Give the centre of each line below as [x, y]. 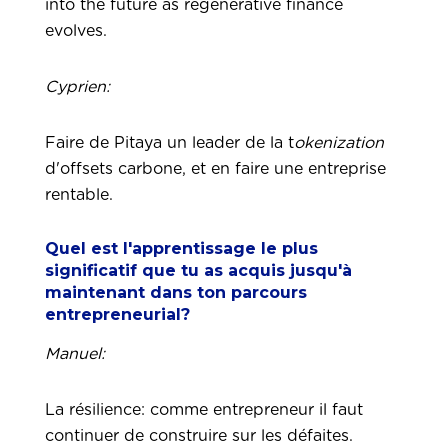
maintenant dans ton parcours [176, 292]
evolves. [78, 31]
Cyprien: [77, 87]
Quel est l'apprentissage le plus [181, 248]
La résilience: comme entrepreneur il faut [204, 410]
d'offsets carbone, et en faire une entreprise [215, 169]
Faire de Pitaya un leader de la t [169, 143]
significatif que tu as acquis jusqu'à [198, 270]
